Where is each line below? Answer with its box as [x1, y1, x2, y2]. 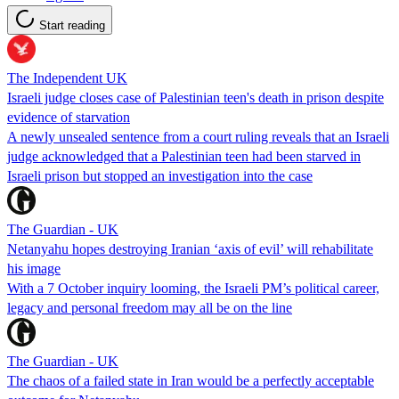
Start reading [39, 18, 105, 32]
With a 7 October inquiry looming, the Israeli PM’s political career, [7, 280, 379, 296]
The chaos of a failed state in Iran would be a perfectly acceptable [7, 372, 374, 388]
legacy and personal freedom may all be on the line [7, 299, 292, 315]
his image [7, 260, 61, 276]
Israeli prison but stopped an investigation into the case [7, 167, 313, 183]
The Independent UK [7, 69, 127, 85]
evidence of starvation [7, 109, 130, 125]
